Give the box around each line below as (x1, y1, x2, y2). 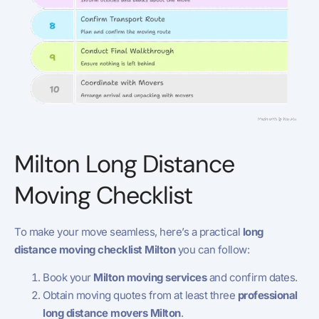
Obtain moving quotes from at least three (43, 288, 238, 303)
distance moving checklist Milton (14, 242, 175, 256)
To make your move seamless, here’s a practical (14, 224, 243, 239)
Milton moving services (93, 271, 206, 285)
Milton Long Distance (14, 147, 234, 180)
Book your (43, 271, 93, 285)
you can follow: (175, 242, 249, 256)
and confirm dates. (206, 271, 298, 285)
